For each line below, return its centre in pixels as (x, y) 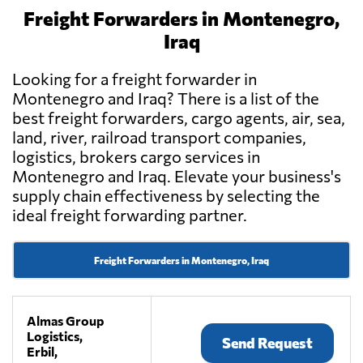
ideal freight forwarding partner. (130, 215)
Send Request (267, 343)
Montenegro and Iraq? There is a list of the (166, 98)
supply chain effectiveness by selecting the (166, 196)
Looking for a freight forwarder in (135, 79)
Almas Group (66, 321)
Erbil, (43, 352)
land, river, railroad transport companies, (159, 137)
